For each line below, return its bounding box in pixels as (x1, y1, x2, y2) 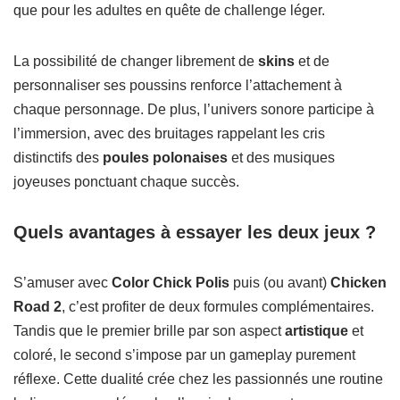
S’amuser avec (13, 275, 112, 291)
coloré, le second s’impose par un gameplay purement (13, 347, 355, 363)
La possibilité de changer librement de (13, 54, 258, 70)
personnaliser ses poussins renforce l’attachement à (13, 78, 342, 94)
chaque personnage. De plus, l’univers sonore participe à (13, 102, 374, 118)
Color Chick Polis (112, 275, 229, 291)
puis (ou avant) (229, 275, 330, 291)
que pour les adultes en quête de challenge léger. (13, 3, 325, 19)
